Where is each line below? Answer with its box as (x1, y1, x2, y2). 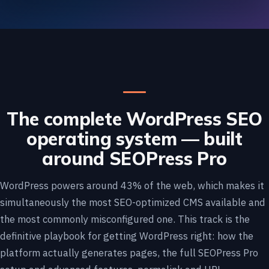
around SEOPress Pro (41, 147, 228, 171)
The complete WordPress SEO (6, 107, 263, 131)
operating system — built (26, 127, 243, 151)
